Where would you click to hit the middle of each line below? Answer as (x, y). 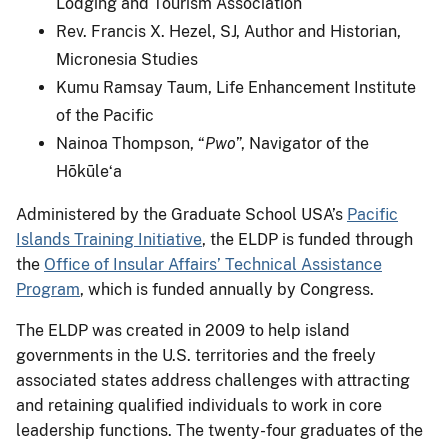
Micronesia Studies (127, 60)
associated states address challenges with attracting (213, 381)
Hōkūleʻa (89, 172)
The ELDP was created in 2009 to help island (183, 331)
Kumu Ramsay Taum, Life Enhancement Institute (236, 88)
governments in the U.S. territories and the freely (196, 356)
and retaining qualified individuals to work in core (199, 406)
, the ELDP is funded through (307, 240)
